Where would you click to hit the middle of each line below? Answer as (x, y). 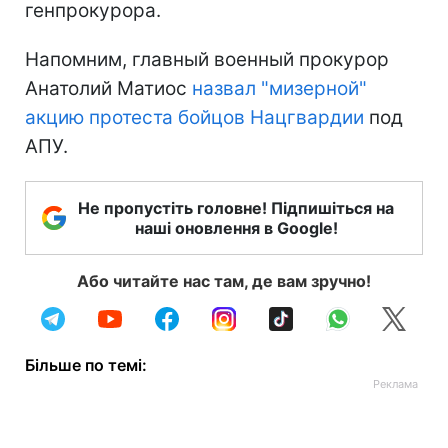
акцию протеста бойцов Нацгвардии (194, 117)
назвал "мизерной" (279, 88)
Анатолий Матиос (108, 88)
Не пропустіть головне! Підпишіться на (236, 207)
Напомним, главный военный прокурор (207, 59)
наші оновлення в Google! (236, 227)
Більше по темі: (86, 364)
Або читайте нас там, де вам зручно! (224, 280)
